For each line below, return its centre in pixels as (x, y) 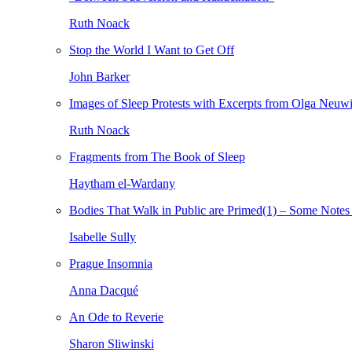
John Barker (99, 77)
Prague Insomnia (111, 264)
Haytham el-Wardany (122, 183)
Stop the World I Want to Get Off (152, 50)
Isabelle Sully (103, 237)
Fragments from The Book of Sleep (157, 157)
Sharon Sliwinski (112, 344)
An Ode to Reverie (116, 317)
